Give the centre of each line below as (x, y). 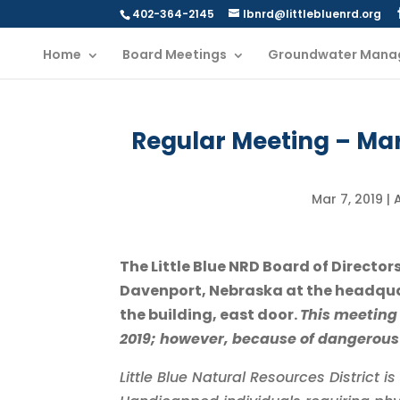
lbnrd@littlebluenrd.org (312, 14)
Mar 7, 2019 (347, 199)
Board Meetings (175, 54)
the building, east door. (210, 315)
